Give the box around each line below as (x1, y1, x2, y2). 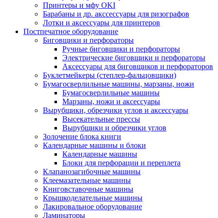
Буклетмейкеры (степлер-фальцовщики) (43, 71, 176, 79)
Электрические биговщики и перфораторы (62, 53, 205, 62)
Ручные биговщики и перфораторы (62, 44, 180, 53)
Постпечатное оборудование (23, 27, 118, 36)
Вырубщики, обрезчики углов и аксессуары (43, 106, 188, 114)
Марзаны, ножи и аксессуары (62, 97, 160, 106)
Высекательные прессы (62, 114, 140, 123)
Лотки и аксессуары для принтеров (43, 18, 160, 27)
